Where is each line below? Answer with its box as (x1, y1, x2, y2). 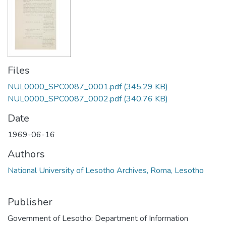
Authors (8, 147, 45, 161)
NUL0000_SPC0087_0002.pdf (8, 93, 122, 105)
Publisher (8, 195, 52, 209)
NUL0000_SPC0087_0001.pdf (8, 81, 122, 93)
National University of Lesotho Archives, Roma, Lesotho (8, 165, 204, 177)
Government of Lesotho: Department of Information (8, 213, 188, 224)
